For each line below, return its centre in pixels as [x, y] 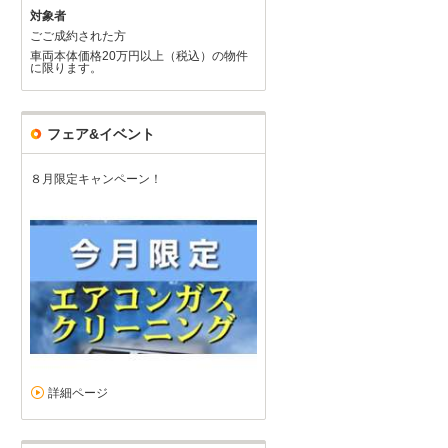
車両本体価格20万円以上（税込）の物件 [139, 56]
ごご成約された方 [78, 36]
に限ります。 [66, 68]
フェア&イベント [101, 134]
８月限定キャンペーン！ [96, 179]
